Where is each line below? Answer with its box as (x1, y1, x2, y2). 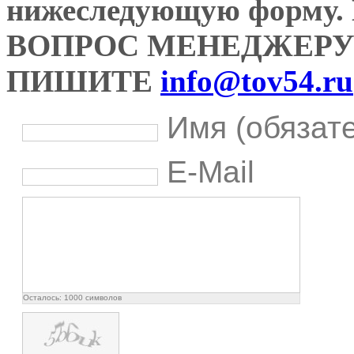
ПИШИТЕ (6, 64, 160, 99)
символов (83, 293, 122, 303)
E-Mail (167, 155, 254, 190)
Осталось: (23, 293, 64, 303)
